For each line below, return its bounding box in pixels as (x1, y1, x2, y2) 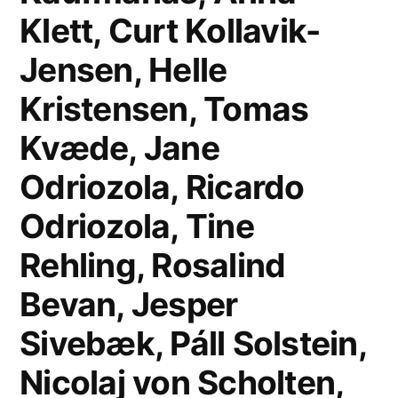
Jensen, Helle (20, 50, 227, 90)
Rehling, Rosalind (20, 245, 286, 285)
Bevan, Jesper (20, 284, 238, 324)
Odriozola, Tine (20, 206, 254, 246)
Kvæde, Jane (20, 128, 219, 168)
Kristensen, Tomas (20, 89, 309, 129)
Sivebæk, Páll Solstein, (20, 323, 366, 363)
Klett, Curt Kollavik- (20, 11, 321, 51)
